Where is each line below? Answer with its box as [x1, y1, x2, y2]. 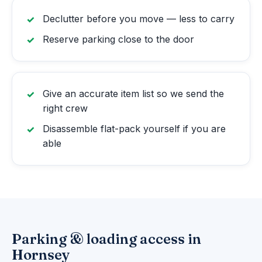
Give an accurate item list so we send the [43, 88, 224, 100]
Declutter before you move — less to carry [43, 13, 235, 25]
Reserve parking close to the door [43, 33, 194, 46]
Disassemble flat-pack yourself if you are [43, 123, 226, 135]
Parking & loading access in [12, 230, 201, 248]
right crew [43, 102, 88, 115]
